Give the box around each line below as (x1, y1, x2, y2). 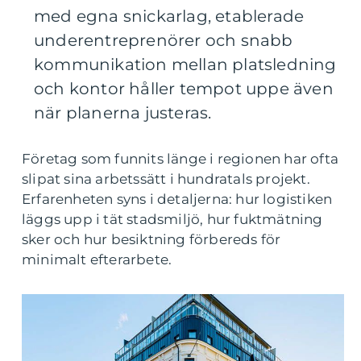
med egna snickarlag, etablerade (34, 6, 305, 26)
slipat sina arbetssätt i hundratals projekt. (22, 171, 310, 187)
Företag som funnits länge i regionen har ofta (22, 151, 339, 167)
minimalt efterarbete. (22, 251, 172, 268)
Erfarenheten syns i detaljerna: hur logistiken (22, 191, 333, 207)
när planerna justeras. (34, 103, 212, 122)
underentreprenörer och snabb (34, 31, 293, 50)
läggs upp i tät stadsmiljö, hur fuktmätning (22, 211, 323, 227)
